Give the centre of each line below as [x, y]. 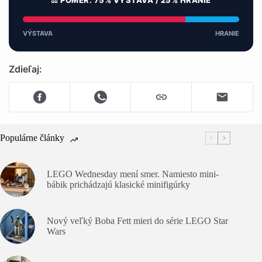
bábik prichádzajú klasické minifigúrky [118, 185]
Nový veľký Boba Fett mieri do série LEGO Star [137, 221]
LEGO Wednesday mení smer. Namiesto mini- [133, 174]
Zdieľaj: [25, 69]
